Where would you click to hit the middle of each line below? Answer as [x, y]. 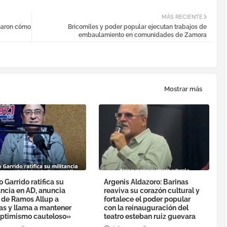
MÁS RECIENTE [182, 17]
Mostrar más [183, 89]
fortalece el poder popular [147, 199]
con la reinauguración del [146, 207]
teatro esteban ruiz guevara [150, 216]
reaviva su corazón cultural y [152, 190]
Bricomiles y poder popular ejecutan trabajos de [137, 27]
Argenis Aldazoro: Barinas [146, 182]
